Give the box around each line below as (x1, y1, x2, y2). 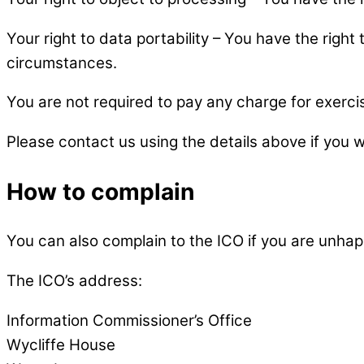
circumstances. (6, 53, 117, 72)
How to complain (6, 177, 195, 206)
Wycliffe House (6, 335, 115, 354)
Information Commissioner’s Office (6, 310, 252, 330)
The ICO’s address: (6, 271, 142, 290)
